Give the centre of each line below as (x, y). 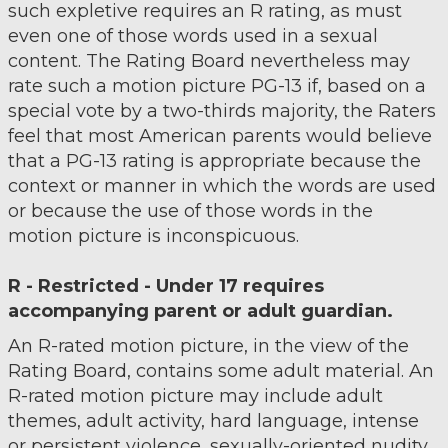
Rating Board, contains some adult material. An (220, 371)
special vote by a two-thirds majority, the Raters (221, 111)
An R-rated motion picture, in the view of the (208, 346)
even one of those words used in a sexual (192, 36)
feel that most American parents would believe (219, 136)
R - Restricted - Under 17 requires (165, 286)
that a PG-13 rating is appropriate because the (214, 161)
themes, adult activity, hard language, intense (213, 421)
